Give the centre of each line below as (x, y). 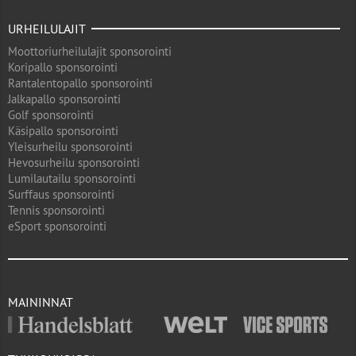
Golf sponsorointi (51, 115)
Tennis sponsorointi (56, 210)
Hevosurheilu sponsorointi (74, 163)
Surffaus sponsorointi (61, 194)
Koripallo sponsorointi (63, 67)
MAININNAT (41, 302)
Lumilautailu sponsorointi (72, 178)
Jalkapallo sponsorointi (64, 99)
